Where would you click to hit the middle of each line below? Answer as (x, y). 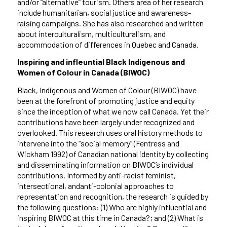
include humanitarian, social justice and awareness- (104, 12)
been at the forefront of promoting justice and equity (106, 100)
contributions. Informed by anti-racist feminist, (96, 175)
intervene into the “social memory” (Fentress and (98, 143)
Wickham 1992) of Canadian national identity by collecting (113, 154)
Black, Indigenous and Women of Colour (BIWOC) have (107, 90)
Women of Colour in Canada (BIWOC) (83, 72)
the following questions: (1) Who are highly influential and (112, 207)
